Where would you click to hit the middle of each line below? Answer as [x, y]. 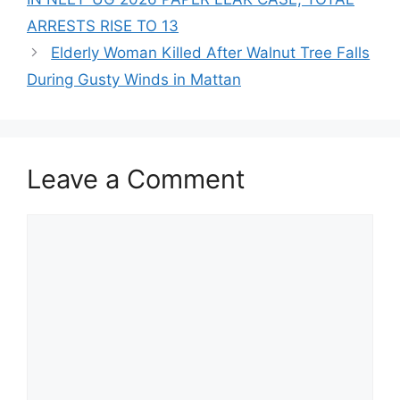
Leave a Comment [136, 179]
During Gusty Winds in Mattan [134, 79]
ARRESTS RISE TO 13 [103, 25]
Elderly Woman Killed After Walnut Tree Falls [211, 52]
